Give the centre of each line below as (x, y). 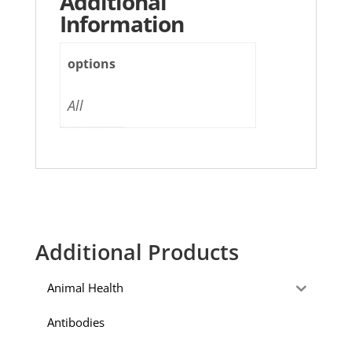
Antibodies (75, 322)
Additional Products (137, 252)
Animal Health (85, 287)
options (92, 64)
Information (121, 24)
